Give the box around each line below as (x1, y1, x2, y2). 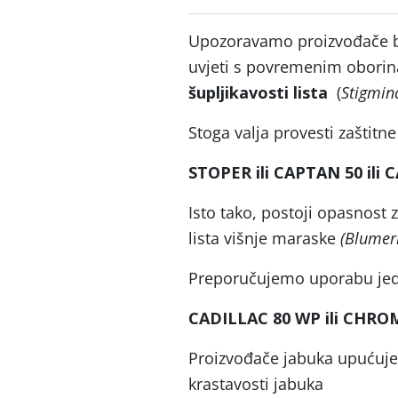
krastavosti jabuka (188, 373, 323, 394)
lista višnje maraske (188, 227, 340, 249)
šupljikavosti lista (188, 82, 332, 103)
